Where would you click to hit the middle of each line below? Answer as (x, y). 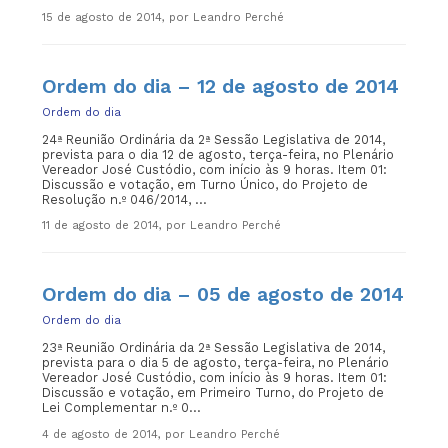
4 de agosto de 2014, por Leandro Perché (161, 434)
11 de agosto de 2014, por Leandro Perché (162, 226)
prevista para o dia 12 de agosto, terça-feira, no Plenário (218, 154)
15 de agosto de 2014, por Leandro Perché (163, 18)
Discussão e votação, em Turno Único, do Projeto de (205, 184)
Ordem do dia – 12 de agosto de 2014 (221, 87)
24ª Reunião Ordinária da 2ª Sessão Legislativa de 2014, (214, 139)
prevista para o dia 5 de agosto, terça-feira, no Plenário (216, 362)
